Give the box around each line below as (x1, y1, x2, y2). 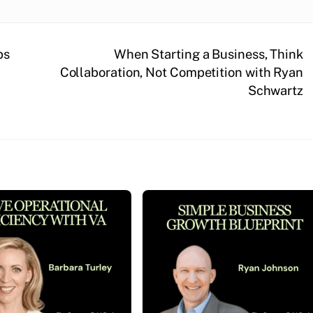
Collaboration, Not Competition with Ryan (59, 65, 303, 80)
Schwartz (247, 83, 303, 99)
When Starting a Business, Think (113, 47, 303, 62)
